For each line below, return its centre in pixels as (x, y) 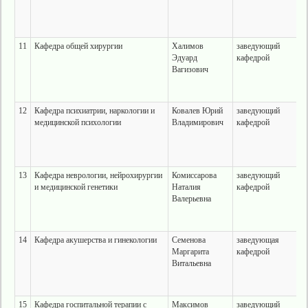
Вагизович (190, 69)
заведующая (257, 240)
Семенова (188, 240)
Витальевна (191, 263)
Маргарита (190, 252)
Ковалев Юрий (197, 111)
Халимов (187, 46)
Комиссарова (194, 175)
